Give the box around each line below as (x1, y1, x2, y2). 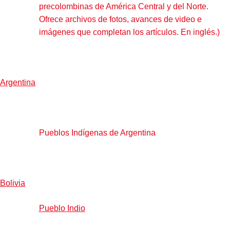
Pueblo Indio (39, 203, 85, 213)
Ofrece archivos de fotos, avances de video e (39, 14, 202, 24)
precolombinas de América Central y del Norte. (39, 2, 208, 11)
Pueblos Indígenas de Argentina (39, 128, 156, 137)
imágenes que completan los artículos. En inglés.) (39, 27, 220, 36)
